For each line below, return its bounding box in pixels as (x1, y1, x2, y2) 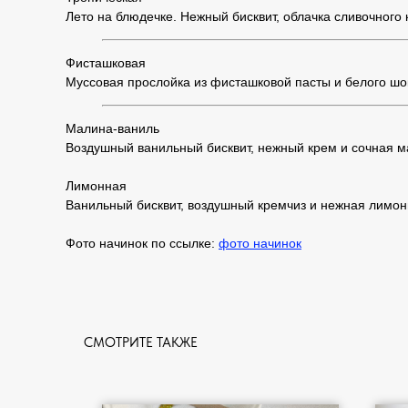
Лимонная (66, 178, 127, 193)
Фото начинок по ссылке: (66, 236, 219, 250)
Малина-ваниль (66, 121, 159, 136)
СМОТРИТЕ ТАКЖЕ (84, 334, 198, 351)
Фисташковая (66, 56, 146, 70)
